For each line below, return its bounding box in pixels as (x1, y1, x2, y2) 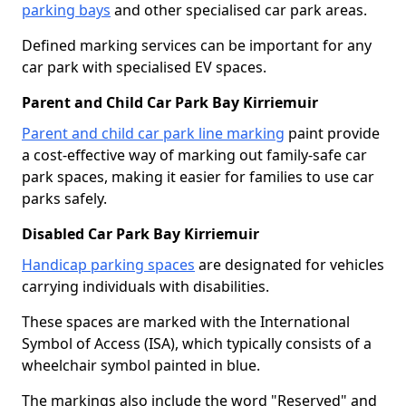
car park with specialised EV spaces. (22, 56, 266, 77)
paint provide (285, 122, 380, 143)
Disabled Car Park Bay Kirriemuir (22, 223, 259, 244)
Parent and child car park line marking (22, 122, 285, 143)
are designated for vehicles (195, 254, 384, 275)
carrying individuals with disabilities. (22, 275, 269, 296)
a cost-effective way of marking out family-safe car (22, 144, 367, 165)
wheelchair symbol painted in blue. (22, 354, 260, 375)
